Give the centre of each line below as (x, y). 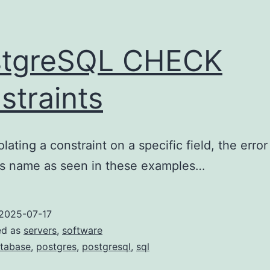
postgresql (106, 247)
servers (40, 231)
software (82, 231)
